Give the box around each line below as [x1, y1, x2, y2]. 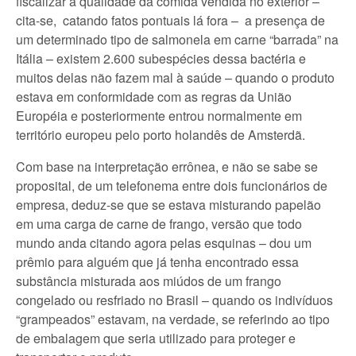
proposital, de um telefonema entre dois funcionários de [16, 176, 327, 195]
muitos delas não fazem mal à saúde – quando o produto [16, 68, 335, 87]
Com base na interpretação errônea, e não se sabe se [16, 157, 318, 176]
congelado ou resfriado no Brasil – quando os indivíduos [16, 291, 333, 309]
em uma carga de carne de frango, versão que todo [16, 215, 302, 233]
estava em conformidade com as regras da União [16, 87, 292, 106]
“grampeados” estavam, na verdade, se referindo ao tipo [16, 310, 330, 328]
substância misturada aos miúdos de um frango [16, 272, 281, 290]
